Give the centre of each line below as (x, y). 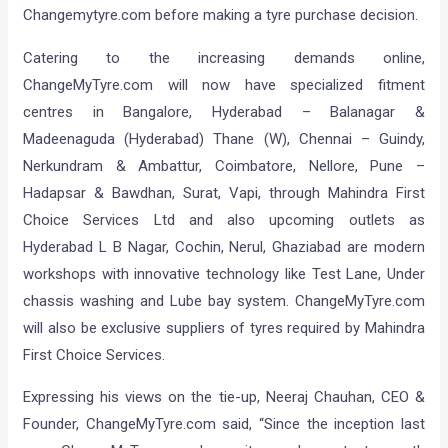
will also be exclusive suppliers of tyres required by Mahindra (224, 328)
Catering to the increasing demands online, (224, 58)
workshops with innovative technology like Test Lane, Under (224, 274)
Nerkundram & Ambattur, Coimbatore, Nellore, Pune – (224, 166)
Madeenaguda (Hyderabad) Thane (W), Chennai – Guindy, (224, 139)
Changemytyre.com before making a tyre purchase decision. (221, 15)
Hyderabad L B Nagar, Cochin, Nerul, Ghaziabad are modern (224, 247)
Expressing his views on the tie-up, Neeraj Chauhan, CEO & (224, 397)
